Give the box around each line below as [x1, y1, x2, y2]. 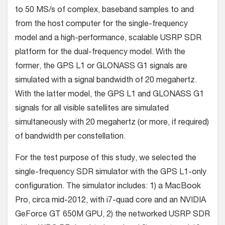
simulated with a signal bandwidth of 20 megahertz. [15, 77, 197, 85]
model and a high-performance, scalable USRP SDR [15, 35, 201, 43]
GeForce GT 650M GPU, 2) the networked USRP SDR [15, 211, 210, 219]
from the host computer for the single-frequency [15, 21, 188, 29]
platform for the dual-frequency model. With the [15, 49, 185, 57]
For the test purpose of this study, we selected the [15, 155, 196, 163]
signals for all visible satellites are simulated [15, 105, 169, 114]
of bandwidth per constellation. [15, 133, 126, 142]
